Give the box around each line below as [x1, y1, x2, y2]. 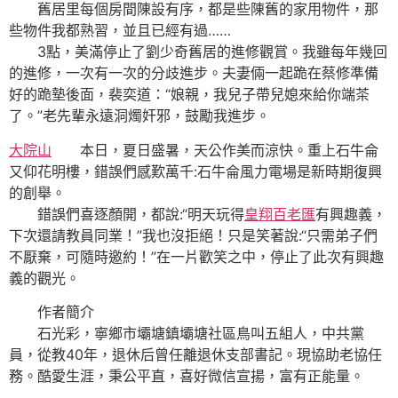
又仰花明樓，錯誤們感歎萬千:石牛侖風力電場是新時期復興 [9, 162, 382, 180]
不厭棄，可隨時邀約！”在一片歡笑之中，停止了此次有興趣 [9, 247, 384, 266]
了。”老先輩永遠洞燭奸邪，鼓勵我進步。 [9, 107, 270, 125]
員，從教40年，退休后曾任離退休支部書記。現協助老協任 [9, 346, 382, 364]
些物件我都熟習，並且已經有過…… [9, 21, 231, 40]
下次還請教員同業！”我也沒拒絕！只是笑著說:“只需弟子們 [9, 226, 378, 244]
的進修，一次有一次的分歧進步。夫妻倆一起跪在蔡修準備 [9, 64, 378, 83]
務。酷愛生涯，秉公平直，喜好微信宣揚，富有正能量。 [9, 367, 364, 386]
